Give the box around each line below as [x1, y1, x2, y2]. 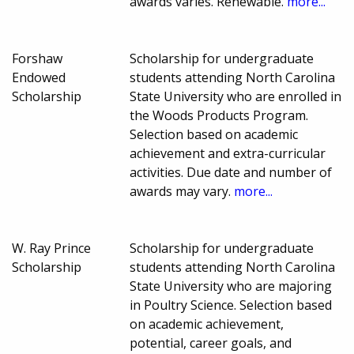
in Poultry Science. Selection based [130, 296, 333, 314]
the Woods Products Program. [130, 107, 309, 125]
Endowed [12, 69, 66, 87]
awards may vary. [130, 183, 235, 201]
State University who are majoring [130, 277, 333, 296]
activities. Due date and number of [130, 164, 333, 182]
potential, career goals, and [130, 334, 292, 352]
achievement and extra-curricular [130, 145, 326, 163]
